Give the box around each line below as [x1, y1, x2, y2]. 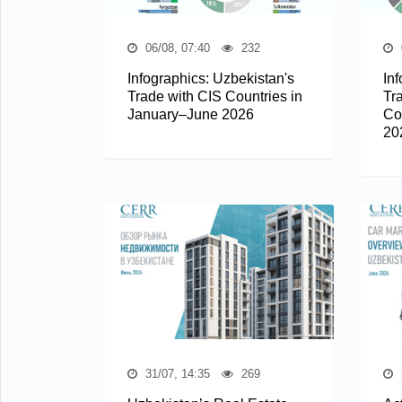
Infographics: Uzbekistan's [127, 70, 294, 86]
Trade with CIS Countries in [127, 88, 302, 104]
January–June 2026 [127, 106, 254, 122]
